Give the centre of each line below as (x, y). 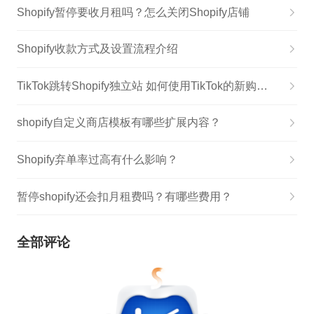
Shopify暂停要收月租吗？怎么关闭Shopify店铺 (133, 12)
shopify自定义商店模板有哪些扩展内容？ (118, 123)
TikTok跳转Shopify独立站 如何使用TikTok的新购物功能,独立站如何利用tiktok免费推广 (262, 86)
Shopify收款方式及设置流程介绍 (97, 49)
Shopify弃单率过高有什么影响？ (97, 159)
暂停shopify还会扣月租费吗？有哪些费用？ (124, 196)
